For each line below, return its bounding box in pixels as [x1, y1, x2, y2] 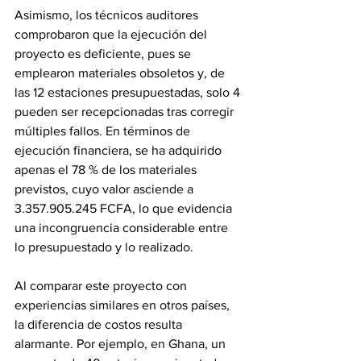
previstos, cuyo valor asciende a [15, 182, 197, 196]
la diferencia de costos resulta [15, 317, 185, 331]
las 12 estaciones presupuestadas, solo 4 [15, 85, 243, 99]
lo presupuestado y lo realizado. [15, 240, 197, 254]
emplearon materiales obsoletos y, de [15, 66, 228, 80]
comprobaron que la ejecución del [15, 27, 210, 41]
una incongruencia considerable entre [15, 221, 231, 234]
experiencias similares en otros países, [15, 298, 233, 312]
